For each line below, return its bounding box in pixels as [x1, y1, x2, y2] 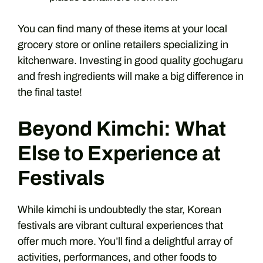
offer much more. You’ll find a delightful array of [18, 235, 232, 247]
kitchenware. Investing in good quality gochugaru [18, 54, 243, 66]
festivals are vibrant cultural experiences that [18, 219, 223, 231]
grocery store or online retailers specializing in [18, 38, 228, 50]
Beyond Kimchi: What [18, 117, 226, 140]
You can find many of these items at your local [18, 22, 227, 35]
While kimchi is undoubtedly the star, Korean [18, 203, 221, 215]
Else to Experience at [18, 141, 221, 164]
